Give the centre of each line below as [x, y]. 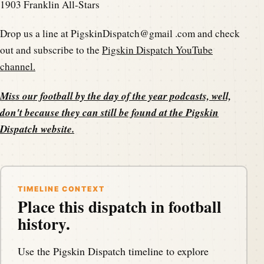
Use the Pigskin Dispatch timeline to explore [113, 251]
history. [44, 223]
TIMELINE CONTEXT [61, 189]
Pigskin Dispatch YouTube [157, 50]
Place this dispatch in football [120, 206]
